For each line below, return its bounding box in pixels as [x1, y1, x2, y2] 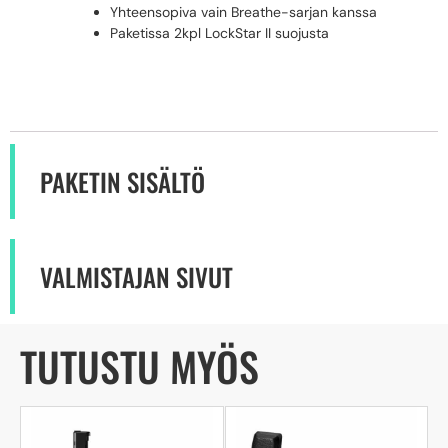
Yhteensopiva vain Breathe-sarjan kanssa [110, 3, 377, 22]
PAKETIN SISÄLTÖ [40, 163, 205, 201]
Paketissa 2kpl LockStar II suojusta [110, 24, 329, 43]
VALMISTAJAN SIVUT [40, 258, 233, 296]
